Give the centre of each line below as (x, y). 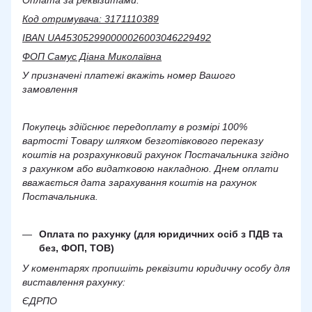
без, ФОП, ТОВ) (77, 248)
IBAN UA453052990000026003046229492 (117, 38)
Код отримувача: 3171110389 (91, 19)
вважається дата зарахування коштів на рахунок (140, 183)
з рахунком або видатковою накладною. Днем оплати (150, 169)
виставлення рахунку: (74, 282)
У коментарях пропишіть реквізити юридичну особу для (156, 268)
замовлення (50, 89)
